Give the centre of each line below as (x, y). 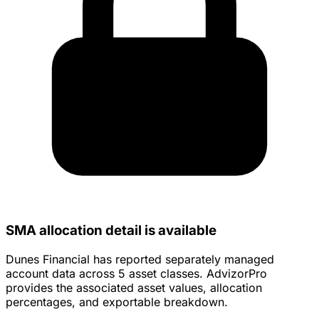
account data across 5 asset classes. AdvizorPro (136, 274)
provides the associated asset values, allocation (134, 288)
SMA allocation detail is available (111, 231)
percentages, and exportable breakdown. (117, 302)
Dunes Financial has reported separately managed (140, 260)
